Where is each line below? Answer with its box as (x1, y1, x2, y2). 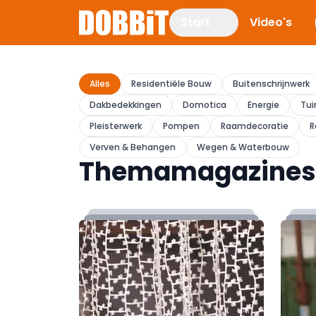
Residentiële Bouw (131, 78, 212, 90)
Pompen (163, 120, 200, 132)
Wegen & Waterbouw (197, 141, 289, 153)
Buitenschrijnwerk (233, 78, 310, 90)
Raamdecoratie (221, 120, 288, 132)
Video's (250, 14, 292, 30)
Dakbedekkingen (90, 99, 162, 111)
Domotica (183, 99, 226, 111)
